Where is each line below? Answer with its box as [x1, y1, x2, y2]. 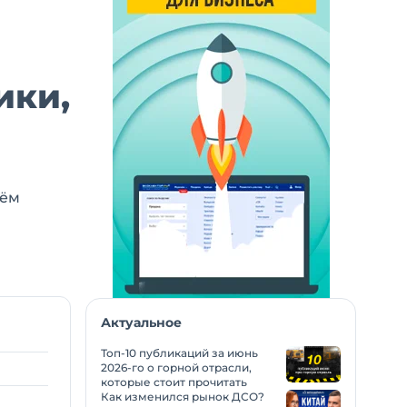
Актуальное [101, 314, 182, 331]
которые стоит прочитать [101, 375, 247, 389]
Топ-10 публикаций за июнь [101, 346, 258, 360]
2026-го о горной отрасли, [101, 361, 252, 374]
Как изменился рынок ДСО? [101, 390, 264, 403]
